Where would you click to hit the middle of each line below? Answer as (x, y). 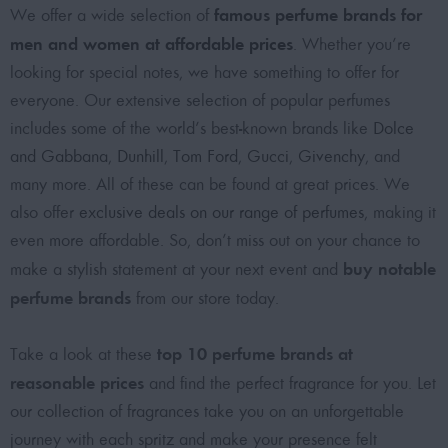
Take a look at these (83, 354)
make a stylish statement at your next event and (176, 269)
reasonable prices (77, 382)
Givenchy (331, 156)
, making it (400, 212)
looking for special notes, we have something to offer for (204, 72)
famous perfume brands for (318, 14)
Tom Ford (205, 156)
